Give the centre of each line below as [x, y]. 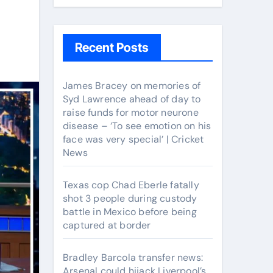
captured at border [107, 225]
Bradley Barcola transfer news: [133, 257]
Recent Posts [112, 48]
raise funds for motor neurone [131, 112]
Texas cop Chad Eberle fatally [131, 185]
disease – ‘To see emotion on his [137, 126]
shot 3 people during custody [130, 198]
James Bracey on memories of [132, 86]
